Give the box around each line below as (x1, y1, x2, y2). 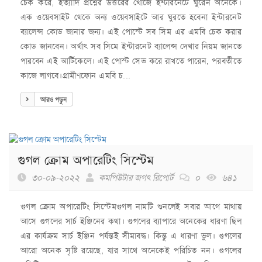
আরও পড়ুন (40, 95, 67, 104)
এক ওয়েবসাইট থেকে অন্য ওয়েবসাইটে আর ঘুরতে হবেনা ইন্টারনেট (20, 11, 242, 22)
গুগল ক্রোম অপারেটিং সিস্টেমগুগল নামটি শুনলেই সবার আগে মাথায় (20, 201, 242, 212)
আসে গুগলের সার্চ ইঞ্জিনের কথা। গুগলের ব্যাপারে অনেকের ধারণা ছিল (20, 216, 242, 227)
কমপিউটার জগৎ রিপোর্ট (99, 172, 173, 184)
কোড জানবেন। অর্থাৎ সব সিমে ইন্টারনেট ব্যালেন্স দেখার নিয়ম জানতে (20, 40, 242, 51)
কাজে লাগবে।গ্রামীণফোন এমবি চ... (20, 70, 131, 81)
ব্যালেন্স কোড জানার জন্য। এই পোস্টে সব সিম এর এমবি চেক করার (20, 26, 242, 37)
